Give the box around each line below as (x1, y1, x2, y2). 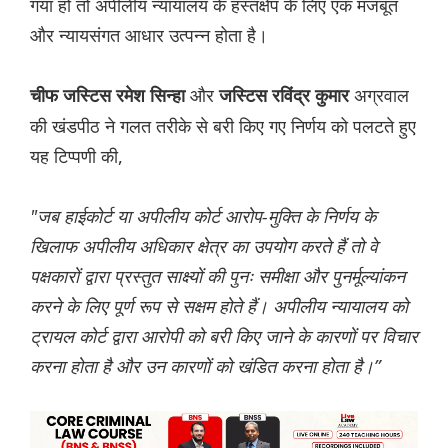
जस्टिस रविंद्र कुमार (219, 86, 349, 107)
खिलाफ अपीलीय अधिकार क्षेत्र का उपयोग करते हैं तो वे (30, 234, 378, 259)
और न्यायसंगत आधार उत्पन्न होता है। (30, 23, 268, 48)
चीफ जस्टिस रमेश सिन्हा (30, 86, 185, 107)
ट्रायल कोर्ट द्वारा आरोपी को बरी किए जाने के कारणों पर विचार (30, 324, 418, 349)
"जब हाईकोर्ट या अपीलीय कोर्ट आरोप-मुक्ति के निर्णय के (30, 204, 376, 229)
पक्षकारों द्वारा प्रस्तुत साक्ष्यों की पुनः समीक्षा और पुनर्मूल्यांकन (30, 264, 405, 289)
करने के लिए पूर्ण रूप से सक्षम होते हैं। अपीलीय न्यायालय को (30, 294, 408, 319)
